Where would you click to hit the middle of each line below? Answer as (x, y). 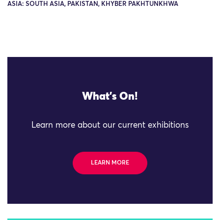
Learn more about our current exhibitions (110, 126)
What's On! (110, 97)
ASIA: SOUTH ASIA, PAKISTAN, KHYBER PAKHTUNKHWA (93, 4)
